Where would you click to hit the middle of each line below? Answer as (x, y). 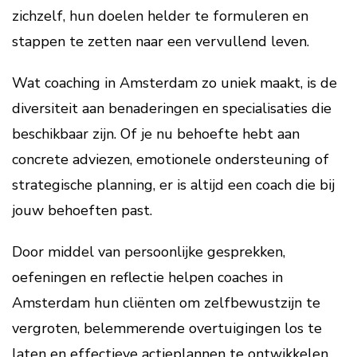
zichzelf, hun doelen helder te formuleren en (160, 16)
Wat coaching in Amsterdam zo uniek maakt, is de (175, 83)
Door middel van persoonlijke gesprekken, (149, 252)
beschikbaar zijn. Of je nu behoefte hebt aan (156, 134)
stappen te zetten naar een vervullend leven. (161, 41)
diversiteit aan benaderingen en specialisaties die (172, 108)
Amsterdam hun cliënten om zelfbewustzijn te (166, 303)
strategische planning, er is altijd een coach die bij (173, 185)
